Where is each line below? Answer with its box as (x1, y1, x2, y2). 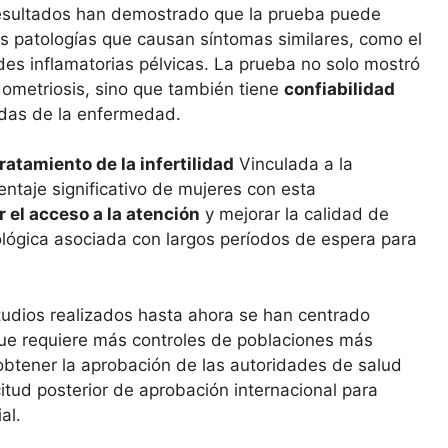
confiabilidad (284, 78, 395, 99)
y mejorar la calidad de (200, 204, 389, 225)
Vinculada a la (234, 154, 353, 175)
